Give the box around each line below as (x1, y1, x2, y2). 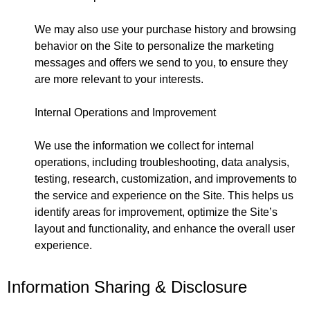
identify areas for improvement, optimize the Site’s (35, 206, 277, 218)
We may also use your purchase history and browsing (35, 23, 296, 35)
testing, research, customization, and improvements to (35, 172, 297, 185)
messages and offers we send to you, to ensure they (35, 56, 288, 69)
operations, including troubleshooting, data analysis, (35, 156, 289, 168)
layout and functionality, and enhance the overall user (35, 222, 295, 235)
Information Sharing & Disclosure (7, 277, 247, 296)
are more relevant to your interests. (35, 73, 203, 85)
